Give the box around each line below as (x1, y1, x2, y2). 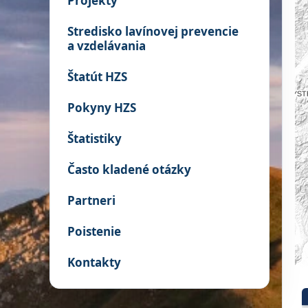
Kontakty (67, 254, 121, 270)
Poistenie (67, 223, 121, 239)
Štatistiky (67, 131, 122, 146)
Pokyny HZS (67, 100, 136, 115)
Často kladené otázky (67, 162, 191, 177)
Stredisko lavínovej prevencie (67, 23, 239, 39)
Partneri (67, 192, 115, 208)
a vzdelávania (67, 38, 146, 54)
